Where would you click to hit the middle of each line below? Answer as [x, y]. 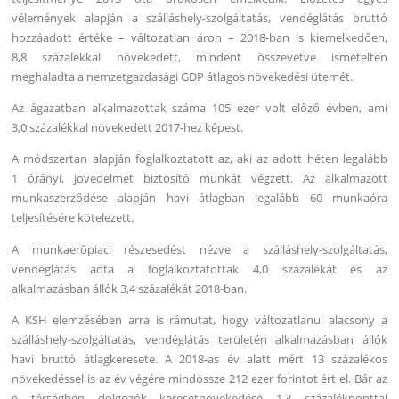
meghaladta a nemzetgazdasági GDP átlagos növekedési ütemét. [183, 77]
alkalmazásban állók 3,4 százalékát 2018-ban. [130, 288]
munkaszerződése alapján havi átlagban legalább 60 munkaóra [199, 198]
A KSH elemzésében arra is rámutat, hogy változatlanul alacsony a [199, 319]
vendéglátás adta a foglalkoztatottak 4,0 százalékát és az [199, 269]
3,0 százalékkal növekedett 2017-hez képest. [128, 128]
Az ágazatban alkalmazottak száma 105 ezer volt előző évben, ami [199, 108]
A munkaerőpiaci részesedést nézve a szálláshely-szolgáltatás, [199, 249]
